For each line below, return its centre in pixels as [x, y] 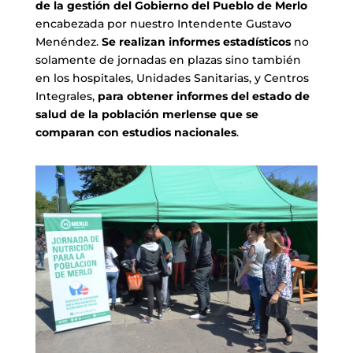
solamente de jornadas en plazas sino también [168, 60]
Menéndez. [68, 42]
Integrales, [66, 97]
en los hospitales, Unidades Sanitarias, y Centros [172, 78]
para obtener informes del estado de [203, 97]
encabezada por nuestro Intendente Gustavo [163, 24]
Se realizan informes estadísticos [196, 42]
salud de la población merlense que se [147, 115]
